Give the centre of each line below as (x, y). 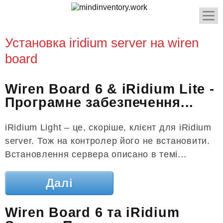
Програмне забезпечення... (99, 103)
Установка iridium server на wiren (102, 43)
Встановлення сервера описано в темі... (96, 154)
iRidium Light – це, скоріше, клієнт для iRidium (108, 127)
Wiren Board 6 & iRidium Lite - (110, 89)
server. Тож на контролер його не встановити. (108, 141)
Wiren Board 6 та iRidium (92, 213)
